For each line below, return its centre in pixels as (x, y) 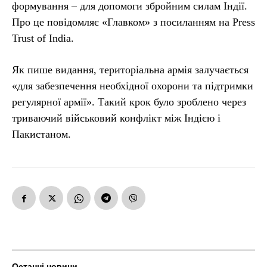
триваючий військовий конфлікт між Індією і (116, 118)
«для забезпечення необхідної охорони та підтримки (133, 86)
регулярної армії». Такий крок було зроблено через (129, 102)
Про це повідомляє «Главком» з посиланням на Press (133, 22)
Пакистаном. (41, 134)
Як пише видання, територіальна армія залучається (130, 69)
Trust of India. (43, 38)
